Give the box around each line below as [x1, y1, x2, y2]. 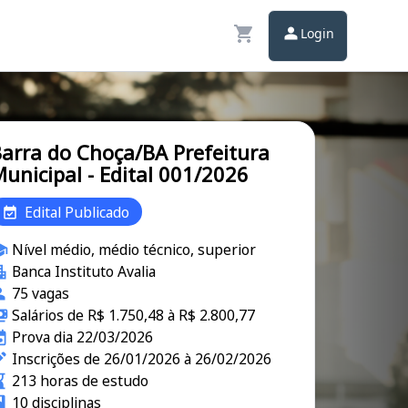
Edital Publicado [25, 201, 129, 222]
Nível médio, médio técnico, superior [11, 240, 256, 260]
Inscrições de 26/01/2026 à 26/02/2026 [11, 349, 271, 369]
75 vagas [11, 283, 69, 303]
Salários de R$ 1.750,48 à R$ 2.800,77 [11, 305, 255, 325]
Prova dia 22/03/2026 [11, 327, 153, 347]
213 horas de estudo [11, 371, 148, 391]
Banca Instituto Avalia [11, 261, 156, 281]
